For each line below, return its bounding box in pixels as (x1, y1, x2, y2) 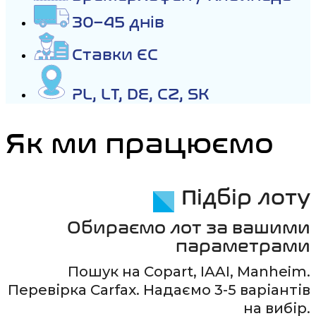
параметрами (176, 236, 310, 256)
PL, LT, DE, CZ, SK (72, 85, 209, 104)
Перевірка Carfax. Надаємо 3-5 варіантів (8, 281, 310, 298)
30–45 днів (72, 13, 164, 32)
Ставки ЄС (72, 45, 158, 64)
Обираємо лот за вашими (67, 218, 310, 238)
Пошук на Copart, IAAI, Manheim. (68, 263, 310, 280)
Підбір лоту (181, 185, 310, 210)
